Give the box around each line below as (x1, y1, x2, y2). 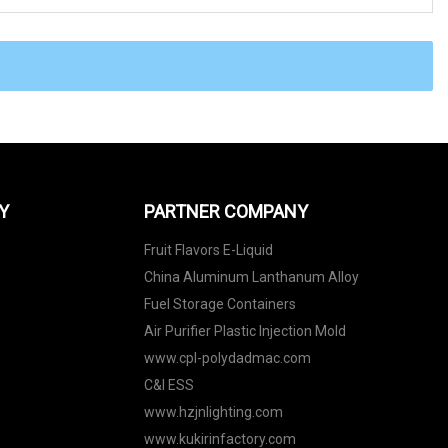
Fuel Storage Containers (143, 295, 296, 312)
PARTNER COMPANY (143, 200, 308, 222)
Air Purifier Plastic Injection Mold (143, 322, 346, 339)
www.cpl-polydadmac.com (143, 349, 311, 366)
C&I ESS (143, 376, 194, 393)
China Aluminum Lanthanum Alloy (143, 268, 359, 285)
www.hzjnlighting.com (143, 403, 283, 420)
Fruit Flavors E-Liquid (143, 241, 273, 258)
